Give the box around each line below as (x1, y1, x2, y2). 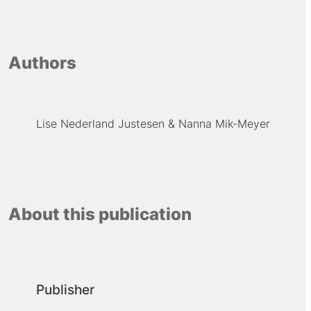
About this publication (8, 204, 192, 225)
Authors (8, 52, 76, 73)
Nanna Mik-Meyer (178, 116, 270, 131)
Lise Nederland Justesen (35, 116, 165, 131)
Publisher (35, 281, 94, 298)
